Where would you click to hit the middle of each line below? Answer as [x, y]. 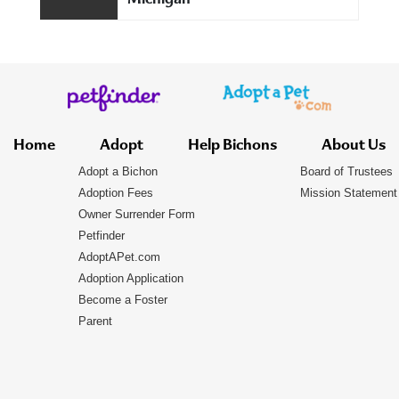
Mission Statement [349, 193]
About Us [354, 146]
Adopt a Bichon [118, 171]
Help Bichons [232, 146]
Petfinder [102, 236]
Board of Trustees [346, 171]
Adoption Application [131, 278]
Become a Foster [123, 300]
